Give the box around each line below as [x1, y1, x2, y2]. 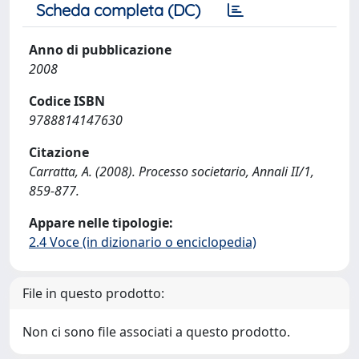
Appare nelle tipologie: [29, 214, 173, 232]
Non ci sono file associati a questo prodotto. [22, 323, 290, 341]
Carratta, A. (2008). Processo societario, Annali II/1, [29, 163, 314, 180]
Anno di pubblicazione [29, 41, 171, 58]
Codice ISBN [29, 92, 105, 110]
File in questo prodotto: [22, 284, 164, 302]
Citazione [29, 143, 89, 161]
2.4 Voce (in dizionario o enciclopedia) [29, 233, 256, 251]
